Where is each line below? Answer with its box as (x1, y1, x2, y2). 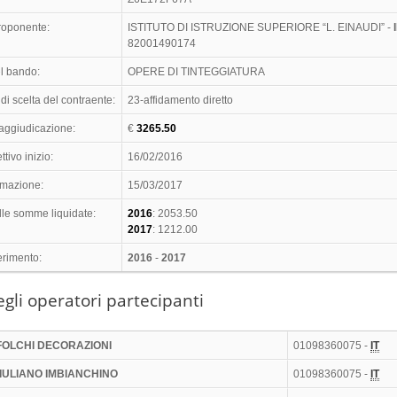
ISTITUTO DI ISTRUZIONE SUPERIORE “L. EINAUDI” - (128, 21, 394, 35)
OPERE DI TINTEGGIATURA (128, 66, 266, 79)
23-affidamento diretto (128, 94, 234, 107)
